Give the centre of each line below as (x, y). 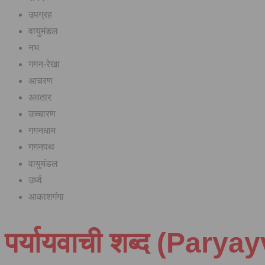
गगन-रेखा (44, 64)
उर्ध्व (35, 180)
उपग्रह (40, 15)
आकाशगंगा (46, 197)
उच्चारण (42, 114)
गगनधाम (42, 131)
